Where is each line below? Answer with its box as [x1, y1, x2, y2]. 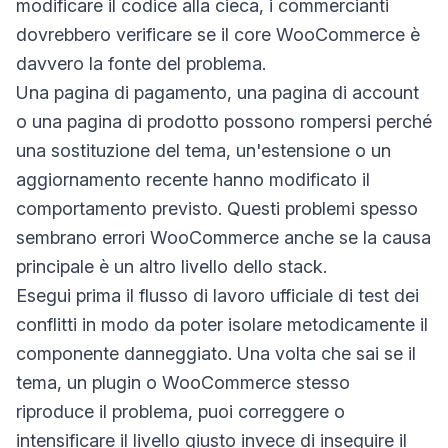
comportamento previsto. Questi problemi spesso [16, 198, 418, 219]
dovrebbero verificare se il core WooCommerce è [16, 24, 420, 45]
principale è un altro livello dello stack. [16, 256, 327, 277]
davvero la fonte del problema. [16, 53, 266, 74]
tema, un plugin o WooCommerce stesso [16, 372, 350, 393]
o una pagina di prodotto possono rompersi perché [16, 111, 432, 132]
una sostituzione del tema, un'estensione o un [16, 140, 391, 161]
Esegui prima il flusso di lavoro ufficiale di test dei [16, 285, 419, 306]
